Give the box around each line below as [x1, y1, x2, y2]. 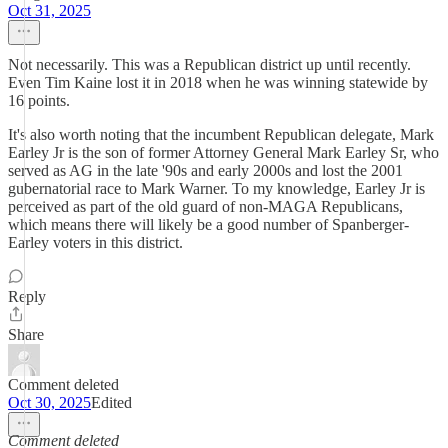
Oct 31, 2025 [8, 2, 91, 19]
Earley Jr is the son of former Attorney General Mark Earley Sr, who [8, 144, 439, 161]
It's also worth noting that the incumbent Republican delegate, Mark [8, 126, 434, 143]
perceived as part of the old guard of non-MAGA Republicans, [8, 198, 403, 215]
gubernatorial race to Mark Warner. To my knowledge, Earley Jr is [8, 180, 425, 197]
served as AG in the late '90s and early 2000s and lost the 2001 [8, 162, 403, 179]
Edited [91, 394, 132, 411]
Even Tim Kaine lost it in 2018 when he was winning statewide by [8, 74, 428, 91]
